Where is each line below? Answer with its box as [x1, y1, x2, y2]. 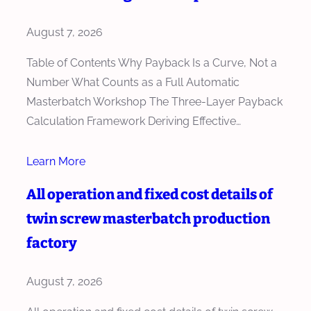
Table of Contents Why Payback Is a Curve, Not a [26, 56, 277, 69]
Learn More [26, 154, 85, 168]
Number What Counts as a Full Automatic [26, 75, 239, 89]
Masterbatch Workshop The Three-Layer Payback [26, 94, 283, 108]
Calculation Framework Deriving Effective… [26, 114, 241, 128]
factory [26, 234, 77, 251]
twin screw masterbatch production [26, 210, 270, 227]
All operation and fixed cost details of [26, 185, 273, 203]
